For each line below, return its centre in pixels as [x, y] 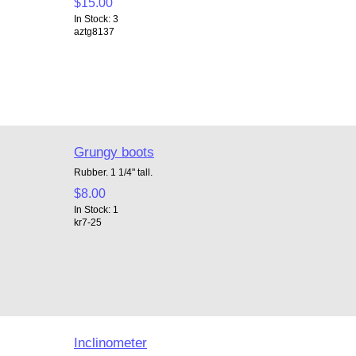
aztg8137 [94, 31]
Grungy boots [114, 151]
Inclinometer [110, 342]
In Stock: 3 [96, 18]
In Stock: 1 [96, 209]
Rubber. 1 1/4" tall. [113, 172]
